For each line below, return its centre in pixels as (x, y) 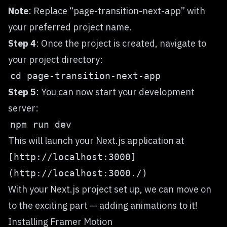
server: (23, 108)
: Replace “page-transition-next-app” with (117, 11)
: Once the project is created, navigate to (121, 43)
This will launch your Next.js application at (96, 141)
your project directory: (55, 60)
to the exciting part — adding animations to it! (103, 205)
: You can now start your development (115, 92)
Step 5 (22, 92)
